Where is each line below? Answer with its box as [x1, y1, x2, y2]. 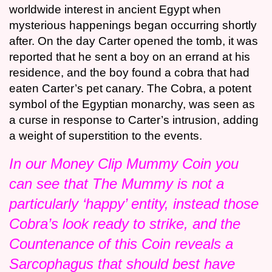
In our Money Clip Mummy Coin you [9, 155, 239, 172]
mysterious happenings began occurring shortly [9, 19, 257, 32]
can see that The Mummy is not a [9, 175, 224, 192]
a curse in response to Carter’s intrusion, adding [9, 114, 259, 127]
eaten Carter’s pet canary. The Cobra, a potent [9, 82, 251, 95]
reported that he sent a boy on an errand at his [9, 50, 250, 64]
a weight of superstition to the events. [9, 129, 202, 143]
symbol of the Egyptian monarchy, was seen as [9, 98, 255, 111]
